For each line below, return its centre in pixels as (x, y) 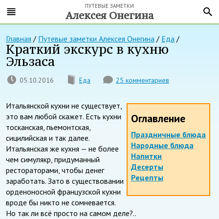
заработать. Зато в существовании (65, 181)
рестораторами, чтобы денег (55, 170)
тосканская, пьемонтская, (48, 127)
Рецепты (147, 177)
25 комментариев (142, 80)
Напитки (146, 156)
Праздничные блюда (168, 134)
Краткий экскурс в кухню (87, 49)
